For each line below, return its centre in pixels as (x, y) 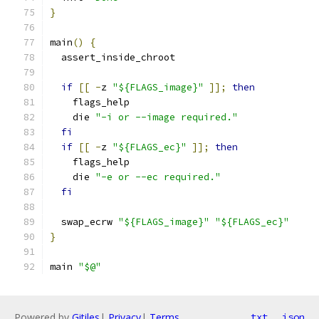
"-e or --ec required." (158, 177)
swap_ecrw (84, 222)
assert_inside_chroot (113, 57)
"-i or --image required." (167, 117)
